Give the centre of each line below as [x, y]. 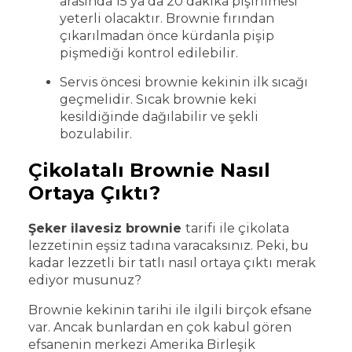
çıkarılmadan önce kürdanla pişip [167, 36]
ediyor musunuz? [86, 280]
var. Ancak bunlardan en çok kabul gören [160, 328]
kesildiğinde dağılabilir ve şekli [159, 117]
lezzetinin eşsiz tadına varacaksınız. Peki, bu [169, 246]
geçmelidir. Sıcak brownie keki [158, 100]
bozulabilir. [97, 134]
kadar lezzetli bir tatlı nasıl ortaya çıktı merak [172, 263]
